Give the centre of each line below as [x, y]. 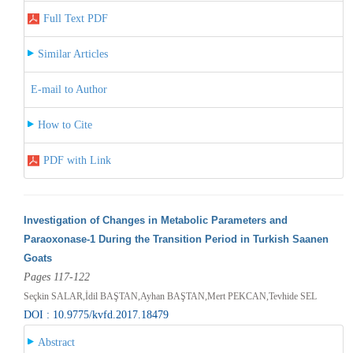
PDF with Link [77, 160]
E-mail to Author [69, 89]
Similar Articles [72, 54]
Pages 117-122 [56, 277]
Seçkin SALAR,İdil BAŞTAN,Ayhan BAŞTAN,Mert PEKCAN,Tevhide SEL [170, 296]
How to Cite [65, 124]
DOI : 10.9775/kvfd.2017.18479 [96, 314]
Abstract [56, 342]
